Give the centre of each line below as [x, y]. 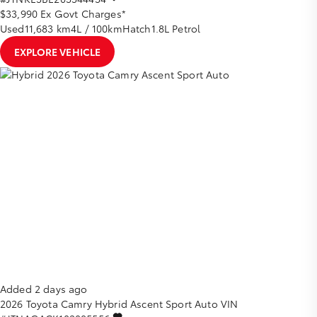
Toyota [42, 304]
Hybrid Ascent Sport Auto [156, 304]
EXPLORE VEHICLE [58, 51]
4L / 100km [97, 28]
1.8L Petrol [176, 28]
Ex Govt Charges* [83, 13]
